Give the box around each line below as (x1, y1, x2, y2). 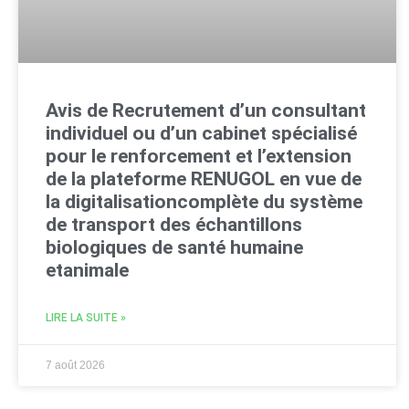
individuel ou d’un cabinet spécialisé (46, 121, 357, 144)
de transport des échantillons (46, 213, 302, 236)
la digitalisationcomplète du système (46, 190, 362, 213)
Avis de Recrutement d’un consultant (46, 99, 366, 121)
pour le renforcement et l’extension (46, 144, 351, 167)
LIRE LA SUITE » (46, 310, 126, 324)
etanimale (46, 258, 129, 281)
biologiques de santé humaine (46, 236, 303, 258)
